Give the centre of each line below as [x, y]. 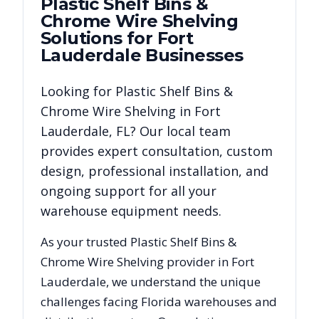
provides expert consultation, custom [157, 151]
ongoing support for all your [129, 191]
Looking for [78, 91]
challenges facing [91, 302]
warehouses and [229, 302]
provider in [198, 262]
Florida [161, 302]
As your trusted [85, 242]
